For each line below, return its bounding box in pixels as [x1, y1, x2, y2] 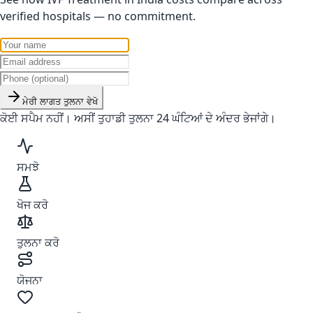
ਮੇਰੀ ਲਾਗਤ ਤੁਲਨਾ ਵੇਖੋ [22, 96, 98, 107]
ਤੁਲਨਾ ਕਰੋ [17, 235, 59, 250]
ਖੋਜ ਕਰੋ [17, 197, 48, 212]
